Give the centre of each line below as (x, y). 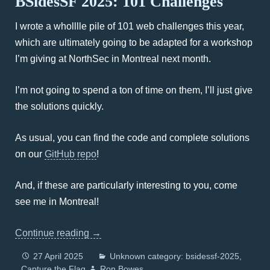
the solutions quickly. (59, 106)
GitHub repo (71, 154)
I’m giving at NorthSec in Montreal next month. (113, 59)
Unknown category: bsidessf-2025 (174, 256)
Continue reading (53, 233)
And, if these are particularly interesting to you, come (126, 185)
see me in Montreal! (57, 202)
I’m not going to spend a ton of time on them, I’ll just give (134, 90)
